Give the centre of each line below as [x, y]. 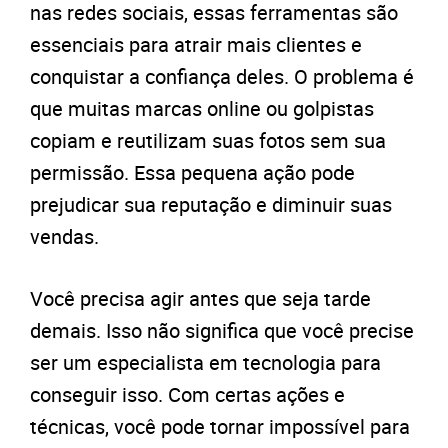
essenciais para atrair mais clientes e [196, 44]
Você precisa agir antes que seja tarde [200, 298]
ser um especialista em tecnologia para [205, 362]
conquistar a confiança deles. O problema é [222, 76]
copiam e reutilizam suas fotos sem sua [208, 140]
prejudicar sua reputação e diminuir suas [211, 204]
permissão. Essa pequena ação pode [192, 172]
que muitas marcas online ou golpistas [202, 108]
